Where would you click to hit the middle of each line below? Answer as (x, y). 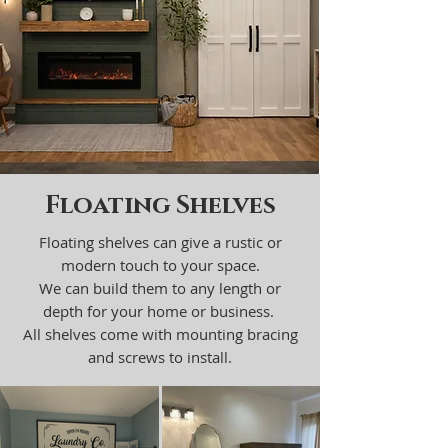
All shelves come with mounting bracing (160, 334)
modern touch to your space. (160, 265)
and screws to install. (160, 357)
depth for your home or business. (160, 311)
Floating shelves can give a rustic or (160, 242)
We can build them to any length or (160, 288)
